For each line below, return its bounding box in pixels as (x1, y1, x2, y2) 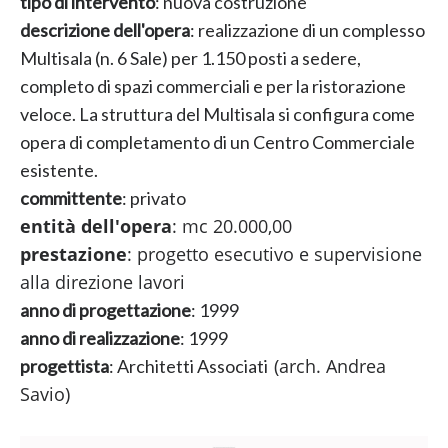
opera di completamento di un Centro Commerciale (19, 131, 415, 154)
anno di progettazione (19, 299, 191, 322)
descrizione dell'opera (19, 19, 190, 42)
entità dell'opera (19, 214, 172, 239)
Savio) (19, 382, 70, 407)
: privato (121, 187, 186, 210)
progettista (19, 355, 109, 378)
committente (19, 187, 122, 210)
